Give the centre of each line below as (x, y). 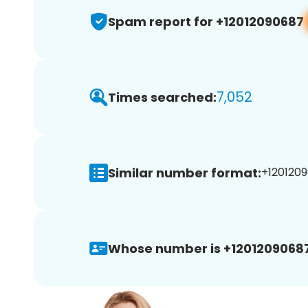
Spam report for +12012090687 (206, 21)
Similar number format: (185, 173)
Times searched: (162, 97)
